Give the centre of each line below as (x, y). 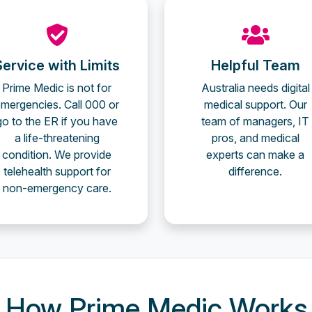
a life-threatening (57, 138)
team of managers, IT (255, 121)
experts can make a (255, 155)
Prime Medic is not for (57, 88)
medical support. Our (255, 104)
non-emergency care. (57, 188)
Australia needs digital (255, 88)
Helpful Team (255, 65)
